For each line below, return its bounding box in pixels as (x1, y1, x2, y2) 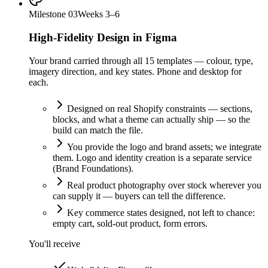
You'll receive (29, 238, 80, 249)
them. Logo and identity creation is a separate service (53, 152, 252, 163)
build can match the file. (53, 124, 143, 135)
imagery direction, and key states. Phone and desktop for (29, 66, 242, 77)
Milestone (29, 9, 68, 20)
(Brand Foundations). (53, 163, 133, 173)
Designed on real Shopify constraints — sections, (67, 103, 252, 114)
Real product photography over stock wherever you (67, 179, 261, 190)
